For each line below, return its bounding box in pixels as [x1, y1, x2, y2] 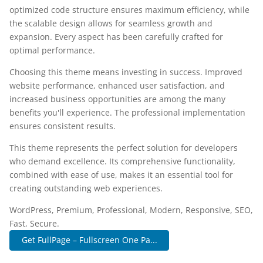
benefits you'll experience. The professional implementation [9, 107, 245, 118]
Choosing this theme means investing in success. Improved [9, 66, 242, 77]
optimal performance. [9, 45, 95, 56]
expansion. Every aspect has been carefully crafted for [9, 31, 223, 42]
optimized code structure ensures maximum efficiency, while [9, 4, 249, 15]
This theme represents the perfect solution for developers [9, 142, 238, 153]
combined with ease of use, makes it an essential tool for [9, 169, 233, 180]
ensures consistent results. [9, 120, 116, 131]
